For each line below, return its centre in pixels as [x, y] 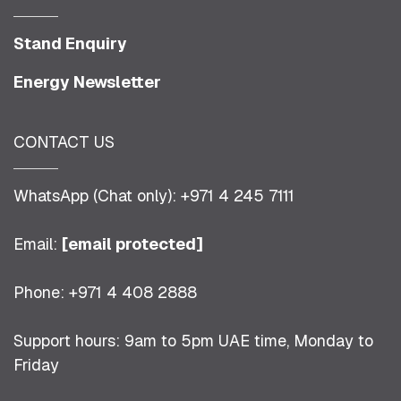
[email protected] [132, 244]
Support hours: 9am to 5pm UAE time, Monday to [193, 341]
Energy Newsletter [87, 82]
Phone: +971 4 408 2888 [105, 292]
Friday [36, 365]
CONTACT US [64, 142]
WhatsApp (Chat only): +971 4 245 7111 [154, 196]
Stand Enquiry [70, 43]
